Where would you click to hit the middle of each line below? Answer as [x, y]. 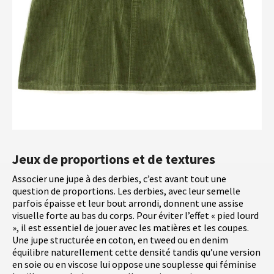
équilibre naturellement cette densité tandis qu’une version [136, 252]
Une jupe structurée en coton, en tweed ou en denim [120, 239]
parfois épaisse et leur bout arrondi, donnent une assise [128, 203]
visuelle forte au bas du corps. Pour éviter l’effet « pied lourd [135, 215]
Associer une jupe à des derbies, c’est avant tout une [119, 178]
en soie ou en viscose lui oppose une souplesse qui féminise [134, 264]
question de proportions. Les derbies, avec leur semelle [126, 191]
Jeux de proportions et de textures [114, 159]
